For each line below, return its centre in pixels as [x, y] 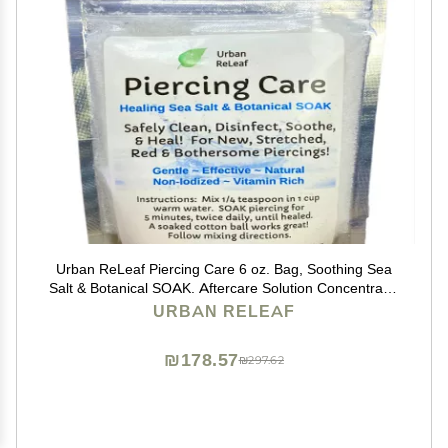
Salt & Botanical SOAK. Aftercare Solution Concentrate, [224, 288]
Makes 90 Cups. [224, 307]
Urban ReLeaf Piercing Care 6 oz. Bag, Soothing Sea [224, 269]
